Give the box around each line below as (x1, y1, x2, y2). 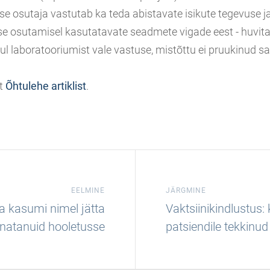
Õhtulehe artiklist (5, 80, 86, 92)
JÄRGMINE (166, 186, 206, 195)
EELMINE (71, 186, 105, 195)
